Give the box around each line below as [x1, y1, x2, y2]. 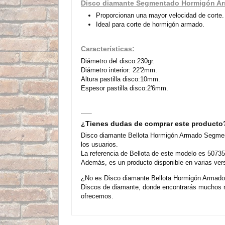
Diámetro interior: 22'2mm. [81, 66, 157, 74]
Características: [81, 45, 135, 53]
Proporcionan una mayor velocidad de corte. [96, 12, 224, 19]
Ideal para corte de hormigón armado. [96, 21, 204, 28]
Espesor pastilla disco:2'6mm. [81, 84, 168, 92]
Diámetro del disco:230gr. [81, 57, 155, 65]
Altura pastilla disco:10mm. [81, 75, 160, 83]
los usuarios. [81, 141, 118, 148]
